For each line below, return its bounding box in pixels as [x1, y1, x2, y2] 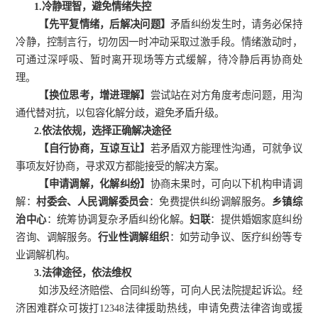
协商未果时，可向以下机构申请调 [150, 178, 302, 190]
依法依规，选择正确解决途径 [42, 125, 172, 137]
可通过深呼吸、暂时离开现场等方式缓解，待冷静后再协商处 [16, 54, 302, 66]
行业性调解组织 [97, 231, 170, 243]
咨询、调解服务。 [16, 231, 98, 243]
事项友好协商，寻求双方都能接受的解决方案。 [16, 160, 225, 172]
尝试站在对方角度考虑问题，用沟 [150, 89, 302, 102]
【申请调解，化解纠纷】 [38, 178, 150, 190]
